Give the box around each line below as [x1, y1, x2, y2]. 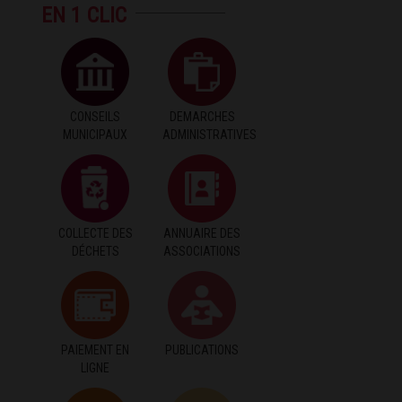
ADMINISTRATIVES [162, 127, 257, 142]
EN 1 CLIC [41, 2, 127, 28]
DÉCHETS [71, 243, 119, 258]
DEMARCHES [169, 109, 235, 124]
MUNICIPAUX [63, 127, 128, 142]
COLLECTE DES [57, 225, 133, 240]
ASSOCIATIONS [163, 243, 241, 258]
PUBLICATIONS [165, 342, 240, 357]
